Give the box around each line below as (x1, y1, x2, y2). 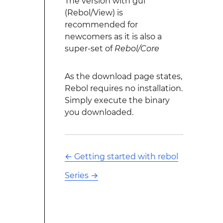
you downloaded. (64, 108, 133, 117)
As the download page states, (64, 72, 182, 81)
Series (64, 171, 89, 180)
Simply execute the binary (64, 96, 170, 105)
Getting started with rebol (74, 152, 178, 161)
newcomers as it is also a (64, 32, 162, 41)
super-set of (64, 44, 114, 53)
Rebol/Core (114, 44, 159, 53)
